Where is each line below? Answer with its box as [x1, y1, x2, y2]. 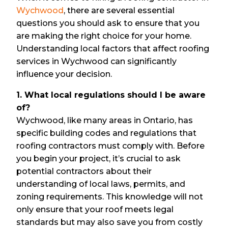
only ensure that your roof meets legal [16, 204, 174, 214]
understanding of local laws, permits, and [16, 179, 186, 189]
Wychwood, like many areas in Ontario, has [16, 115, 193, 125]
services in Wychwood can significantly [16, 56, 177, 66]
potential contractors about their [16, 166, 152, 176]
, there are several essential [64, 5, 175, 15]
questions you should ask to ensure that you [16, 18, 200, 28]
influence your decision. [16, 69, 112, 79]
